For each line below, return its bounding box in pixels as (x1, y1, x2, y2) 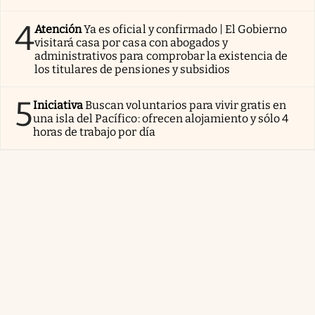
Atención (34, 22, 82, 37)
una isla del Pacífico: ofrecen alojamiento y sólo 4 (33, 112, 289, 126)
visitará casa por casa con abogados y (34, 36, 228, 50)
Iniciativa (33, 98, 84, 112)
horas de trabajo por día (33, 125, 155, 139)
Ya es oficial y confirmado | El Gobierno (84, 22, 288, 37)
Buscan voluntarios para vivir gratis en (85, 98, 287, 112)
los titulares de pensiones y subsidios (34, 63, 230, 77)
